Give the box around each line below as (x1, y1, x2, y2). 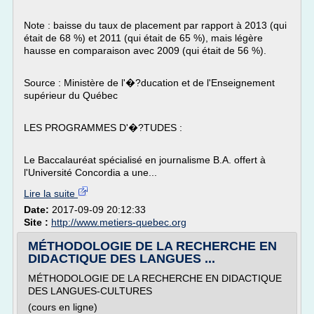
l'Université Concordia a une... (24, 167, 157, 178)
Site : (24, 217, 51, 228)
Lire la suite (24, 188, 78, 199)
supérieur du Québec (24, 90, 118, 101)
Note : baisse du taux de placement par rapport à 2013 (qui (24, 20, 287, 31)
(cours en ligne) (28, 301, 97, 313)
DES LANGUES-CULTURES (28, 285, 152, 296)
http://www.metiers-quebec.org (51, 217, 186, 228)
